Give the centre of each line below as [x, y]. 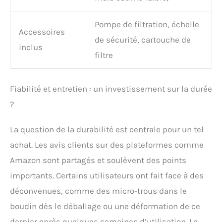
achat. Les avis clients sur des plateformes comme [107, 145]
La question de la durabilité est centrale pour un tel [107, 130]
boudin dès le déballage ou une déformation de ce [105, 206]
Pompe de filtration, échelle [147, 24]
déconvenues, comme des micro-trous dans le [98, 191]
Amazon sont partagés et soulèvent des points [98, 160]
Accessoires [42, 31]
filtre [104, 55]
